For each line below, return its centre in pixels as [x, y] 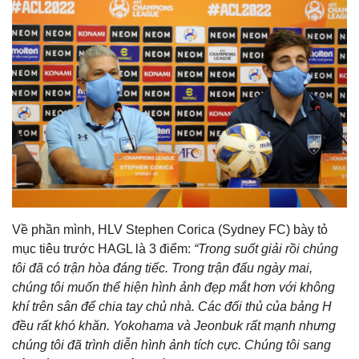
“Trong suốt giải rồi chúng [264, 248]
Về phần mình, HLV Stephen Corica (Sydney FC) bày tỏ [170, 229]
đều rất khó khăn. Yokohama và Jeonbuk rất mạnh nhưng [174, 325]
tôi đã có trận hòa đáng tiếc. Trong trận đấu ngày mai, [162, 268]
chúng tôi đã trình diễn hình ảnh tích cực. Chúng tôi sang [171, 345]
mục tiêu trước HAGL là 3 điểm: [101, 248]
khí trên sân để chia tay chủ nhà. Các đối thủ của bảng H [172, 306]
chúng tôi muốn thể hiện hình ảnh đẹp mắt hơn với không [173, 287]
